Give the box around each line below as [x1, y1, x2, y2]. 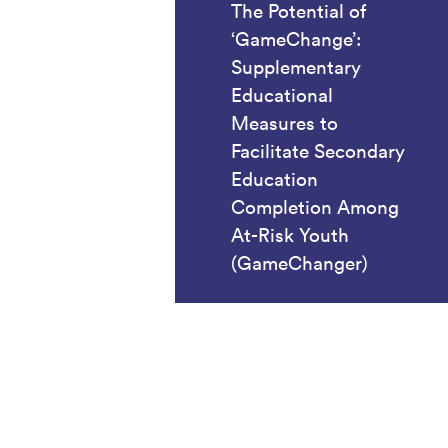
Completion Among [231, 195, 399, 220]
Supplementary [231, 55, 361, 80]
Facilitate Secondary [231, 139, 405, 164]
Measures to [231, 111, 338, 136]
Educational [231, 83, 333, 108]
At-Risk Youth [231, 223, 349, 248]
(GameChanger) [231, 251, 368, 276]
